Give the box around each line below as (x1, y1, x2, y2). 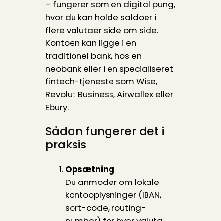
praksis (45, 136, 86, 152)
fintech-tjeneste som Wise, (45, 75, 157, 87)
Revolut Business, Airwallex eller (45, 88, 173, 100)
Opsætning (65, 163, 114, 176)
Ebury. (45, 101, 69, 113)
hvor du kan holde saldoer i (45, 11, 156, 23)
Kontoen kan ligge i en (45, 37, 136, 49)
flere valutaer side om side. (45, 24, 158, 36)
